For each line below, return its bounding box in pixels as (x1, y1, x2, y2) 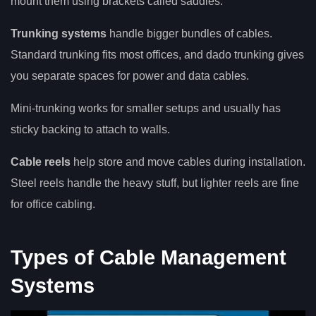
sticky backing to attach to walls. (11, 123, 170, 135)
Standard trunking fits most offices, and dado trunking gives (11, 48, 304, 61)
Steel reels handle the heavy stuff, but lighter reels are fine (11, 176, 299, 189)
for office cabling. (11, 197, 95, 210)
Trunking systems (11, 27, 107, 39)
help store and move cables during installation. (71, 155, 305, 168)
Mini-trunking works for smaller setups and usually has (11, 102, 281, 114)
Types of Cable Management (11, 246, 286, 269)
